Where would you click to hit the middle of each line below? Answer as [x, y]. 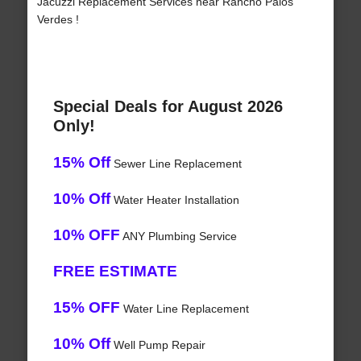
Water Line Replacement [184, 309]
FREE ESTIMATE [115, 272]
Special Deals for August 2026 [168, 107]
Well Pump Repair [158, 345]
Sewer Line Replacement [176, 164]
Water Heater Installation [174, 200]
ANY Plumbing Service [178, 237]
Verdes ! [58, 20]
